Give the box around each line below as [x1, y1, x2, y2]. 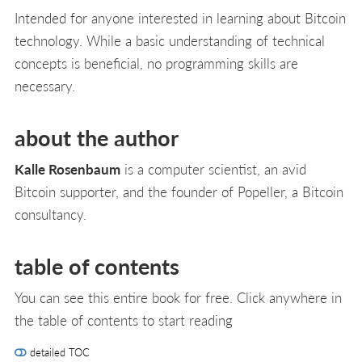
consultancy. [15, 204, 86, 224]
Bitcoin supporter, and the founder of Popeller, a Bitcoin [15, 181, 343, 201]
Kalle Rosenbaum [15, 158, 120, 179]
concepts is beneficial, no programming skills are [15, 53, 298, 73]
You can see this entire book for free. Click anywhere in [15, 287, 342, 307]
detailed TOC [27, 344, 90, 360]
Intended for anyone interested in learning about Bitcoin [15, 7, 346, 27]
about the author [15, 121, 179, 153]
